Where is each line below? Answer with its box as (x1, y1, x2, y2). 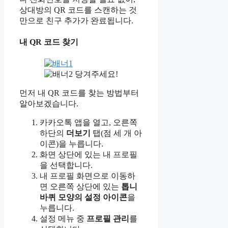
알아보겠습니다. (19, 99, 78, 108)
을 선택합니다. (40, 161, 93, 170)
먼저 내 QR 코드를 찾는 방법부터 (19, 89, 139, 98)
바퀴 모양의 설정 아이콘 (40, 193, 127, 202)
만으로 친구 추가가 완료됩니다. (19, 16, 133, 25)
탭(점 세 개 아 (91, 129, 142, 138)
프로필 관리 (87, 214, 129, 223)
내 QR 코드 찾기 (19, 38, 78, 47)
